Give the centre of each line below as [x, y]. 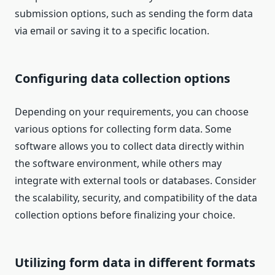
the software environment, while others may [118, 164]
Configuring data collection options [122, 79]
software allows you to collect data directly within [130, 146]
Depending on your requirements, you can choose [132, 112]
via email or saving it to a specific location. [112, 31]
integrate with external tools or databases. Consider [136, 181]
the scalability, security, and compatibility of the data [136, 198]
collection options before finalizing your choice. [125, 215]
